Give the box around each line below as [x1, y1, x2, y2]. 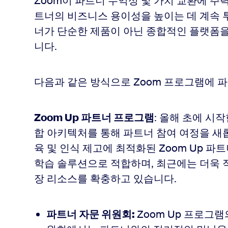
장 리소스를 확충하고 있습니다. [34, 172, 177, 185]
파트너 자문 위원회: [46, 208, 137, 221]
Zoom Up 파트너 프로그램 [34, 111, 154, 124]
